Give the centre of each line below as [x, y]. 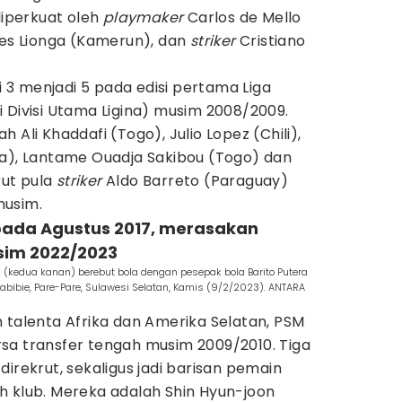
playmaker [145, 17]
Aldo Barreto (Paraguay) [197, 181]
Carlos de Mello [244, 17]
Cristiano [273, 41]
